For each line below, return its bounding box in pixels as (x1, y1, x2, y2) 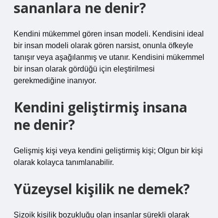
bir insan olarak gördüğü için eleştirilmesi (14, 65, 155, 73)
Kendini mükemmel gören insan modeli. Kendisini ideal (14, 30, 204, 38)
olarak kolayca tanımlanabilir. (14, 158, 114, 166)
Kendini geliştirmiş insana (14, 98, 187, 116)
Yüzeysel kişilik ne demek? (14, 180, 190, 198)
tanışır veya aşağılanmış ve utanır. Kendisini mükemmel (14, 53, 204, 61)
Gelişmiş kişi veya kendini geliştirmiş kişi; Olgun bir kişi (14, 146, 203, 155)
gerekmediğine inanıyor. (14, 76, 96, 85)
